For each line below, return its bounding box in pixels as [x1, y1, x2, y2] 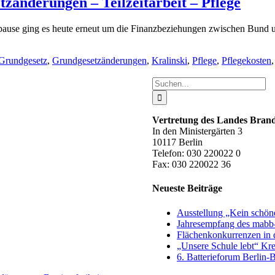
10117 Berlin [152, 137, 203, 148]
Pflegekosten [222, 55, 271, 66]
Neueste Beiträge [152, 183, 222, 194]
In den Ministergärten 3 [152, 126, 242, 137]
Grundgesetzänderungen [52, 55, 147, 66]
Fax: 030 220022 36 [152, 159, 231, 170]
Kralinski [152, 55, 187, 66]
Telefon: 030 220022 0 [152, 148, 241, 159]
